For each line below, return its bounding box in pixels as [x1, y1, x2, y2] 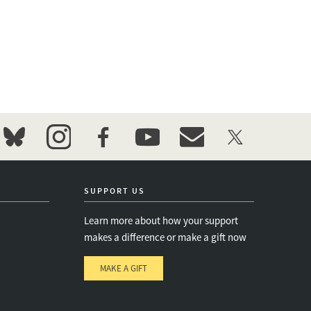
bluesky [1, 150, 42, 166]
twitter [224, 150, 258, 166]
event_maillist [179, 150, 253, 166]
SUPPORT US [84, 185, 145, 196]
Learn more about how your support [84, 214, 238, 227]
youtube [135, 150, 178, 166]
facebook [90, 150, 139, 166]
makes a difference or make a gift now [84, 230, 246, 244]
